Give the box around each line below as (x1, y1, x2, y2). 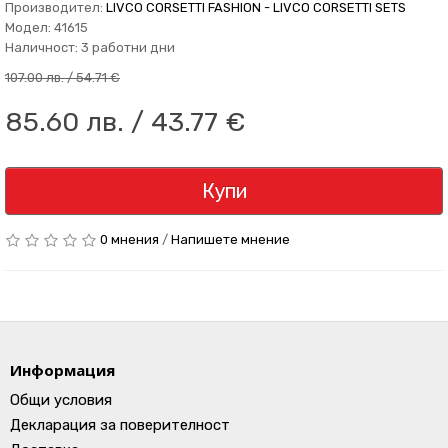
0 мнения (100, 232, 159, 247)
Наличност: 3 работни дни (5, 40, 175, 55)
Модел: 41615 (5, 20, 88, 35)
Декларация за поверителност (10, 416, 230, 434)
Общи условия (10, 391, 112, 409)
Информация (10, 360, 115, 380)
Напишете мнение (171, 232, 290, 247)
